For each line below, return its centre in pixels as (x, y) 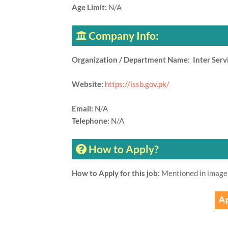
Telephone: (91, 121)
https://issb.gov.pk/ (137, 84)
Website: (88, 84)
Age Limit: (90, 7)
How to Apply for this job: (116, 173)
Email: (83, 108)
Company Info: (123, 35)
